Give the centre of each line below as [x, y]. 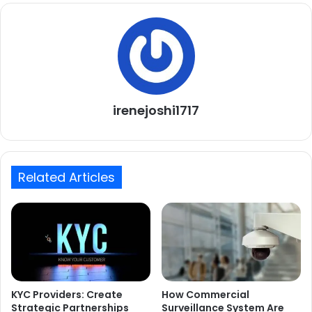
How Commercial [205, 295]
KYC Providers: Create [67, 295]
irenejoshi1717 [156, 111]
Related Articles [67, 178]
